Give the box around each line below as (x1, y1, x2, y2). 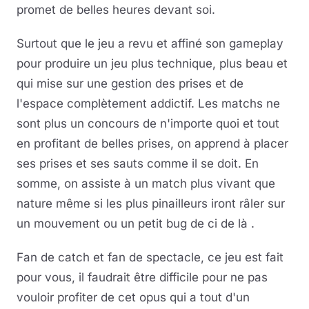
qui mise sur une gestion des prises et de (17, 76, 243, 90)
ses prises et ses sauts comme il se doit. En (17, 156, 259, 170)
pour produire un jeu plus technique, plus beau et (17, 56, 288, 70)
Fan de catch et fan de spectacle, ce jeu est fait (17, 250, 283, 264)
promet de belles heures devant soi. (17, 2, 215, 17)
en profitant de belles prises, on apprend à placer (17, 136, 288, 150)
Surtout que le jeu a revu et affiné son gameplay (17, 36, 283, 50)
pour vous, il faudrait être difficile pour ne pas (17, 270, 268, 284)
